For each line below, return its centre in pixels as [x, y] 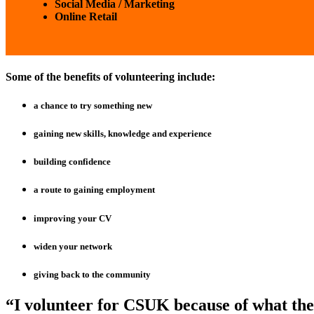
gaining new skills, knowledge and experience [123, 134]
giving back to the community [92, 274]
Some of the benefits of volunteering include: [110, 76]
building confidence [72, 162]
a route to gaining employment [94, 190]
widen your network [73, 246]
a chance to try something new [93, 105]
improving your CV [73, 218]
